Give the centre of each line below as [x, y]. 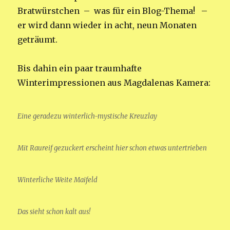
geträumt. [38, 39]
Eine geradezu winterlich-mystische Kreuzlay [88, 116]
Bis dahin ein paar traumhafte [80, 68]
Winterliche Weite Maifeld [58, 180]
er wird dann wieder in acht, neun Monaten [107, 25]
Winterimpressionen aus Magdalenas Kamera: [114, 82]
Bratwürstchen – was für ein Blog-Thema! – [114, 11]
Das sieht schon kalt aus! [54, 212]
